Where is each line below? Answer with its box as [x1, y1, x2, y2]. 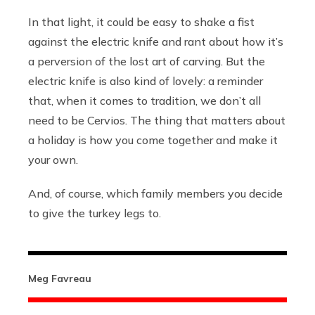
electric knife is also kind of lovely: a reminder [28, 74, 263, 89]
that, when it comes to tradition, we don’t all [28, 94, 261, 108]
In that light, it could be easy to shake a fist [28, 15, 255, 30]
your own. [28, 153, 78, 167]
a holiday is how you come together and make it [28, 133, 278, 148]
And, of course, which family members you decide [28, 186, 283, 201]
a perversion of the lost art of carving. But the [28, 54, 265, 69]
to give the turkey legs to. [28, 206, 161, 221]
